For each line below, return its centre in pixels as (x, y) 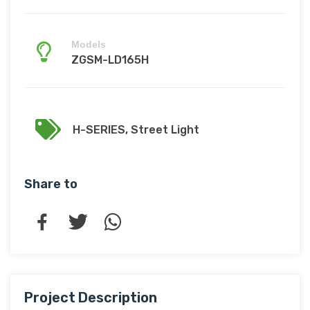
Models (89, 45)
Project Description (91, 298)
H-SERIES (99, 129)
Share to (51, 184)
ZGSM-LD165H (110, 60)
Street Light (165, 129)
